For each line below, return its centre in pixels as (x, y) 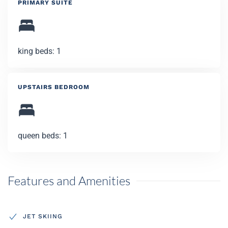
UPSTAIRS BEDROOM (54, 87)
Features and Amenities (69, 181)
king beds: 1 (39, 51)
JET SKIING (43, 216)
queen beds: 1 (43, 136)
